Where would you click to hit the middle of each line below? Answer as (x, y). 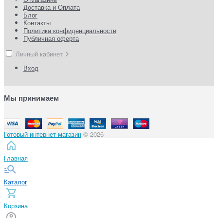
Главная (16, 158)
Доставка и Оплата (52, 7)
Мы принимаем (31, 98)
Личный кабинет (40, 54)
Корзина (16, 205)
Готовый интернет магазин (43, 134)
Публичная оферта (51, 38)
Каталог (16, 182)
